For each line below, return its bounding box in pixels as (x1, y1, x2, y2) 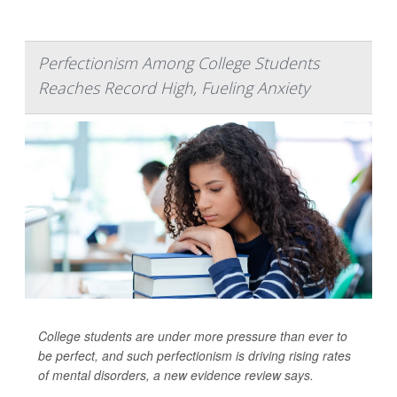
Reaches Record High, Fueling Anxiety (38, 76, 309, 98)
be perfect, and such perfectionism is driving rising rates (38, 346, 351, 364)
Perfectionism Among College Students (38, 51, 319, 74)
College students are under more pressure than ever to (38, 326, 347, 345)
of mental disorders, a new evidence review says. (38, 365, 314, 384)
